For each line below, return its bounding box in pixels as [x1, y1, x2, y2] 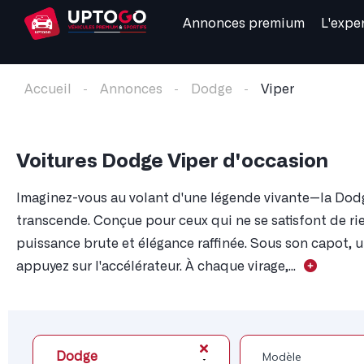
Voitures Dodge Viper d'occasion [16, 152, 328, 172]
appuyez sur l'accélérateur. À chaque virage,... [16, 260, 296, 274]
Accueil [24, 83, 71, 97]
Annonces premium [183, 16, 305, 30]
